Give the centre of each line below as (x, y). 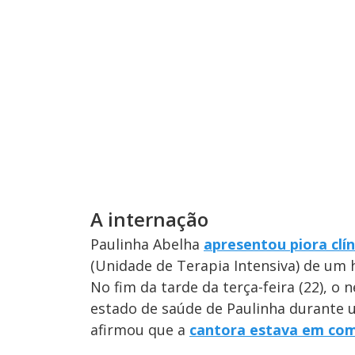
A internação (149, 219)
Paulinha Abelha (147, 244)
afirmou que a (140, 329)
